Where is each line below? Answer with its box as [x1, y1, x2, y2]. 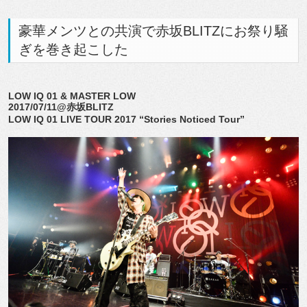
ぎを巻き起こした [19, 42, 128, 57]
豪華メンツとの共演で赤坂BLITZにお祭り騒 [19, 23, 288, 38]
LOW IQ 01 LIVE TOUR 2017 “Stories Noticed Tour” [8, 114, 245, 125]
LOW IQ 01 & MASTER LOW [8, 90, 136, 101]
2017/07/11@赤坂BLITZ [8, 101, 114, 112]
